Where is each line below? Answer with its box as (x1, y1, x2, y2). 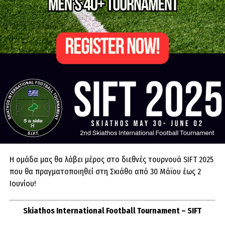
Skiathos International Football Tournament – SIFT (23, 206, 202, 215)
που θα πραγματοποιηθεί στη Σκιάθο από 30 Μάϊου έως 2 (9, 167, 201, 176)
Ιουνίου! (9, 179, 36, 188)
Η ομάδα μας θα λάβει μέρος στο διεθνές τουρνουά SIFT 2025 (9, 155, 213, 164)
